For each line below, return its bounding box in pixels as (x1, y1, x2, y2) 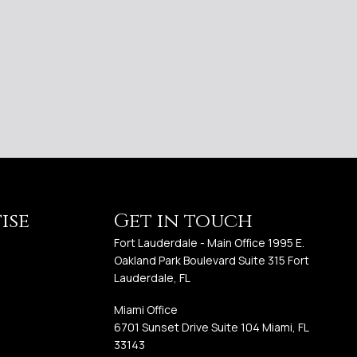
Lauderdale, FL (114, 270, 191, 286)
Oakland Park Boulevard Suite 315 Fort (114, 253, 310, 269)
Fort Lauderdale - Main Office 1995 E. (114, 235, 305, 251)
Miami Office (114, 302, 178, 318)
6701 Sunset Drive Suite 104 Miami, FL (114, 320, 309, 335)
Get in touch (114, 208, 253, 235)
